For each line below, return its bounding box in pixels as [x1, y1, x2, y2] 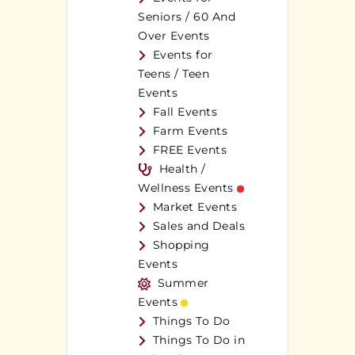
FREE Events [152, 143, 227, 158]
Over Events [138, 29, 210, 44]
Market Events [152, 200, 237, 215]
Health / [158, 162, 206, 177]
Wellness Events [138, 181, 234, 196]
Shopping [152, 238, 210, 253]
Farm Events [152, 124, 227, 139]
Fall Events [152, 105, 217, 120]
